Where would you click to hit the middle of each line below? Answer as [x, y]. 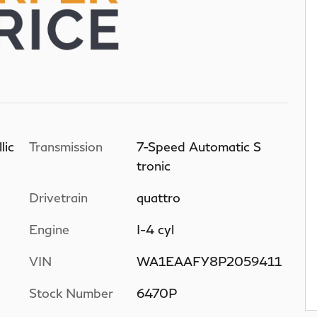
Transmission [66, 146]
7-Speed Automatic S [199, 146]
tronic [153, 165]
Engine [49, 229]
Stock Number [71, 293]
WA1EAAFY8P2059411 [209, 261]
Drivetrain [58, 197]
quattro [158, 197]
